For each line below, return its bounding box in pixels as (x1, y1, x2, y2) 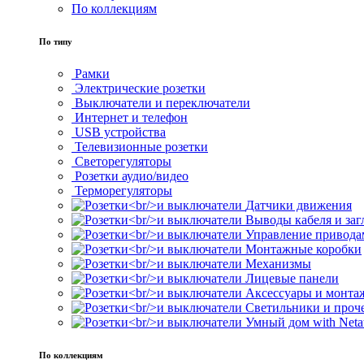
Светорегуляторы (75, 154, 171, 168)
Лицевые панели (245, 271, 339, 285)
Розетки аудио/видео (75, 168, 188, 183)
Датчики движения (245, 197, 352, 212)
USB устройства (75, 124, 166, 139)
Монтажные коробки (245, 241, 362, 256)
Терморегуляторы (75, 183, 172, 197)
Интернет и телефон (75, 110, 188, 124)
